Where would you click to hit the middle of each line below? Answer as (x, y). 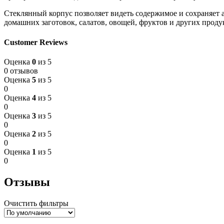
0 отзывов (21, 71)
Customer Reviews (36, 42)
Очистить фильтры (36, 203)
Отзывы (27, 182)
